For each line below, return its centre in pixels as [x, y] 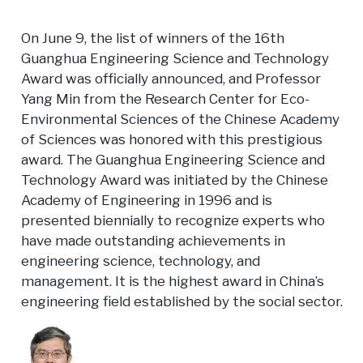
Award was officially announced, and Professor [171, 78]
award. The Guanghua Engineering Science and [173, 159]
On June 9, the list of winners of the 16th [152, 38]
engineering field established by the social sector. [181, 301]
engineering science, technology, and [140, 261]
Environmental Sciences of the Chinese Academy [180, 119]
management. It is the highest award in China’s [172, 281]
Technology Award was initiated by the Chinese [174, 179]
